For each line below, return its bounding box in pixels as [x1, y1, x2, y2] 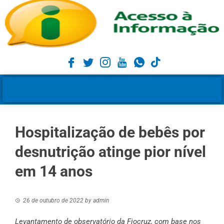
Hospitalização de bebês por [15, 123, 205, 141]
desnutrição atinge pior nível [15, 143, 206, 161]
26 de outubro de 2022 [23, 197, 83, 204]
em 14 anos [15, 162, 92, 180]
